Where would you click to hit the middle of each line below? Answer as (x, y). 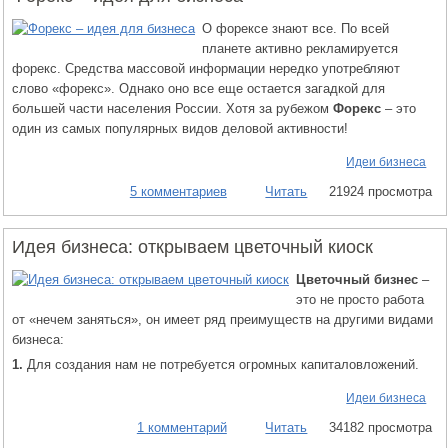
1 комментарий (181, 427)
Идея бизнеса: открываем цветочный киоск (192, 246)
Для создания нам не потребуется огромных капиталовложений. (221, 364)
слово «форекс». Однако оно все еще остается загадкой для (198, 88)
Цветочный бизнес (357, 279)
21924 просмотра (380, 191)
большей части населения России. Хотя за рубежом (172, 108)
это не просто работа (360, 299)
